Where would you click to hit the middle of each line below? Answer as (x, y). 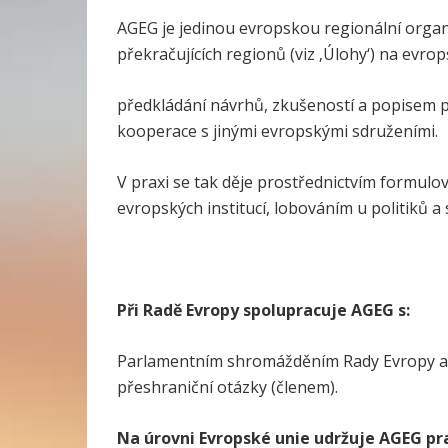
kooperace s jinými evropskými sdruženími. (277, 131)
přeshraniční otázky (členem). (227, 387)
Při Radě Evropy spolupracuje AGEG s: (263, 310)
